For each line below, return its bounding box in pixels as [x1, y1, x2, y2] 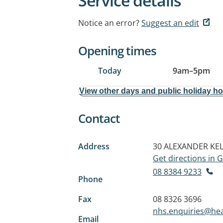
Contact [78, 110, 120, 126]
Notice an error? [78, 17, 139, 28]
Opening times [78, 42, 156, 59]
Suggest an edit [141, 17, 199, 28]
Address [78, 141, 110, 152]
